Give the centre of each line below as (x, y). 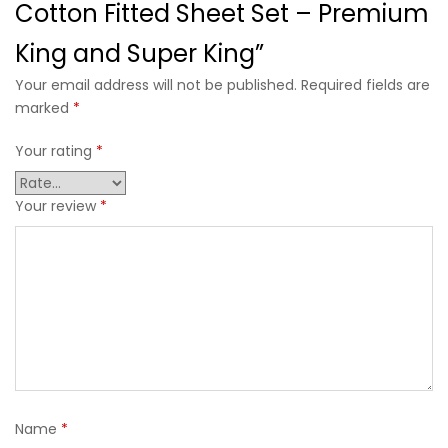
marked (44, 107)
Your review (57, 205)
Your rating (55, 150)
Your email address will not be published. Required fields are (222, 84)
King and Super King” (139, 53)
